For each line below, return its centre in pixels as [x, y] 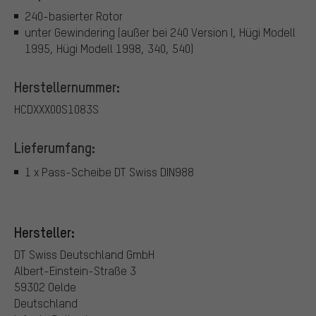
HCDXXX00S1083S [56, 109]
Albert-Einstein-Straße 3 [75, 271]
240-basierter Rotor [74, 16]
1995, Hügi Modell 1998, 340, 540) [109, 49]
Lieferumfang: [55, 148]
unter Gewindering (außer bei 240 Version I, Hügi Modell [160, 32]
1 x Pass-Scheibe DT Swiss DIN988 [109, 171]
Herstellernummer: [67, 87]
